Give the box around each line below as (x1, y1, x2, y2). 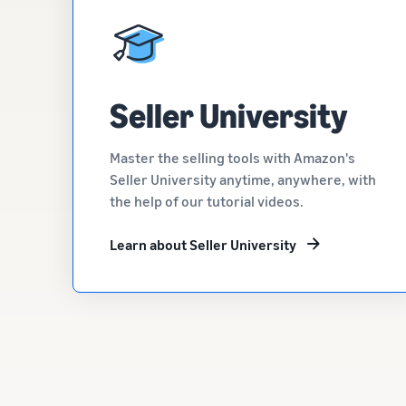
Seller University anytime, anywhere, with (110, 170, 376, 188)
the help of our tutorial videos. (110, 192, 304, 210)
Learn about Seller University (110, 236, 296, 254)
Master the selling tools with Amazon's (110, 149, 355, 167)
